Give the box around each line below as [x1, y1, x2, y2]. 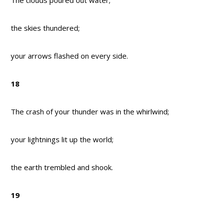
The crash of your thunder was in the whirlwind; [11, 107, 170, 117]
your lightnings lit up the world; [11, 134, 114, 145]
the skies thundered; [11, 23, 80, 33]
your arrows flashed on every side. [11, 51, 129, 61]
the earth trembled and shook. [11, 162, 113, 173]
